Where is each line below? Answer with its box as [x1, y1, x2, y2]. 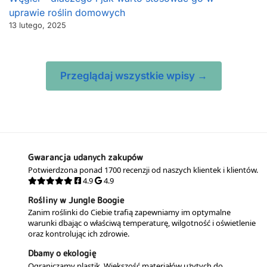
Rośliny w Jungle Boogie [28, 194, 124, 206]
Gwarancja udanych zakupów [28, 151, 143, 163]
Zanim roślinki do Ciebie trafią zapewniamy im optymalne [28, 207, 231, 218]
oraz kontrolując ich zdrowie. [28, 228, 129, 240]
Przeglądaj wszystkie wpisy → [60, 70, 207, 82]
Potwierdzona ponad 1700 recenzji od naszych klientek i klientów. [28, 164, 258, 175]
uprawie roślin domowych [9, 7, 125, 19]
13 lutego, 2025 [9, 20, 66, 30]
